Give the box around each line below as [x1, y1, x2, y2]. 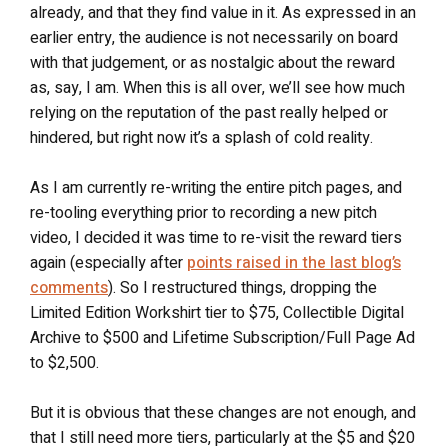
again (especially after [30, 250, 187, 275]
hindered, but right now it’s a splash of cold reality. [30, 125, 373, 150]
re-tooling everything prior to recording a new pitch [30, 200, 377, 225]
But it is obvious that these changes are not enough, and [30, 400, 416, 425]
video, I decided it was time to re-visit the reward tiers [30, 225, 402, 250]
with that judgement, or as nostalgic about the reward [30, 50, 395, 75]
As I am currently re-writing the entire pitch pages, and [30, 175, 402, 200]
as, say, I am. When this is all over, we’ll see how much [30, 75, 405, 100]
